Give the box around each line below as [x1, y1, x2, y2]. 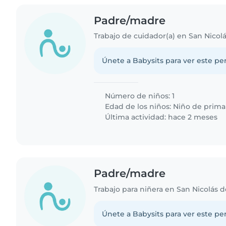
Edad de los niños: [103, 102, 174, 111]
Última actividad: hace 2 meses [103, 112, 218, 122]
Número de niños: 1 [103, 91, 175, 101]
